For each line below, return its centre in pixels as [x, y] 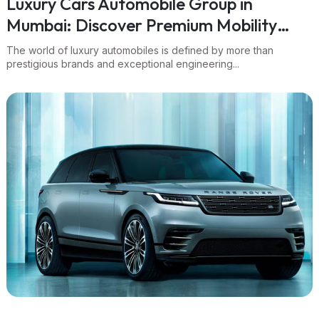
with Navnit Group [76, 46]
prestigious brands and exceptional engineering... [123, 63]
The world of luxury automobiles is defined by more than [140, 50]
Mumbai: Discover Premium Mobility [142, 25]
